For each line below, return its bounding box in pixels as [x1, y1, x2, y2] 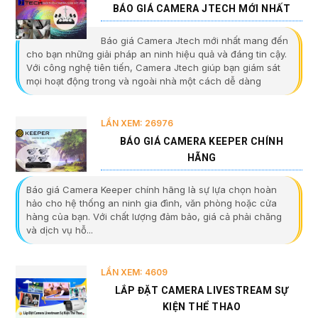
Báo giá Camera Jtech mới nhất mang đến [101, 35, 288, 47]
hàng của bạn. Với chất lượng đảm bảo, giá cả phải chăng [26, 211, 282, 223]
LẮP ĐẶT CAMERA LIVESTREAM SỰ [114, 285, 289, 297]
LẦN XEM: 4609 [101, 267, 168, 278]
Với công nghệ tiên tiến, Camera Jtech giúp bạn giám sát [26, 62, 280, 74]
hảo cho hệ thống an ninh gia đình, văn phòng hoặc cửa [26, 197, 277, 209]
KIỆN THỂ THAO [162, 301, 241, 313]
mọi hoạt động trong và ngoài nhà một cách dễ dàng [26, 75, 261, 87]
